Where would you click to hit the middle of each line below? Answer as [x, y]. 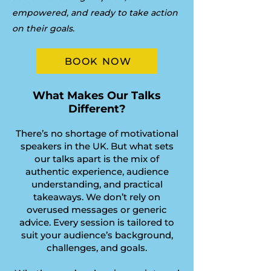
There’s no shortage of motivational [97, 133]
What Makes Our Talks [97, 96]
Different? [97, 109]
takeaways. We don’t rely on [97, 197]
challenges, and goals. [97, 248]
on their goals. [43, 28]
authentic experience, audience [97, 171]
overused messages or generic [97, 210]
